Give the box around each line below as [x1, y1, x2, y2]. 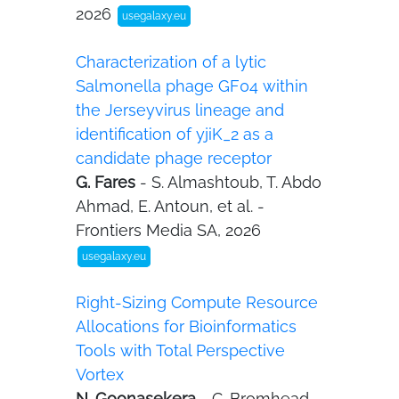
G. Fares [76, 173, 140, 191]
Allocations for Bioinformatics [76, 317, 297, 336]
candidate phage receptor [76, 149, 272, 167]
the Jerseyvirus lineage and [76, 101, 284, 119]
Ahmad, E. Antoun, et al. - [76, 197, 265, 216]
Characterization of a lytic [76, 53, 266, 71]
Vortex [76, 365, 124, 384]
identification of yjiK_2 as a [76, 125, 273, 143]
